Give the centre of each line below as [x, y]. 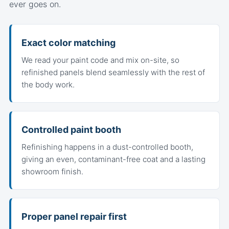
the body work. [48, 85]
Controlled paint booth [71, 130]
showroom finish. [52, 171]
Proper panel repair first [74, 216]
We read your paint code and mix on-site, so [100, 60]
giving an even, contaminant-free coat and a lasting [113, 159]
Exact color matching [68, 43]
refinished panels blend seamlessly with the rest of [113, 72]
